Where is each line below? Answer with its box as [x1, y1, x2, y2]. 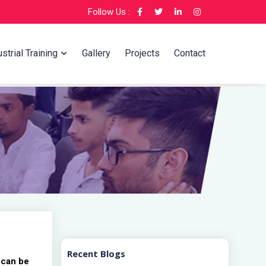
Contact [174, 47, 205, 59]
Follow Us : [88, 7, 132, 17]
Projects [125, 47, 160, 59]
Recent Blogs [67, 248, 125, 259]
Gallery [82, 47, 110, 59]
